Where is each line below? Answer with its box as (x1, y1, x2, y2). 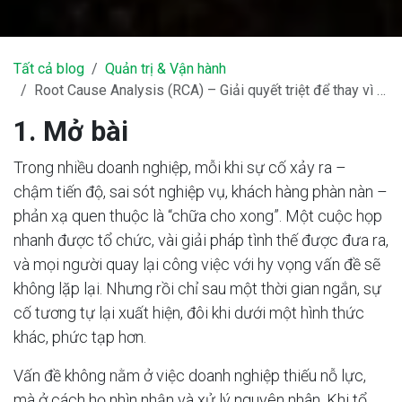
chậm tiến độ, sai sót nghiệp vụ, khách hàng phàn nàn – (13, 182, 388, 201)
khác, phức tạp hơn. (13, 328, 146, 346)
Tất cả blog (13, 60, 84, 77)
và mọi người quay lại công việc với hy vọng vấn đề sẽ (13, 255, 380, 274)
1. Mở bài (13, 116, 128, 147)
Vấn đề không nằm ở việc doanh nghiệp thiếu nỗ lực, (13, 366, 366, 385)
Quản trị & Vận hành (105, 60, 226, 77)
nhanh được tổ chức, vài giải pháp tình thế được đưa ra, (13, 231, 389, 249)
